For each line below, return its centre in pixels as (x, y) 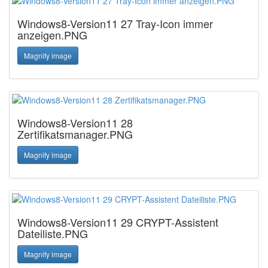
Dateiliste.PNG (53, 233)
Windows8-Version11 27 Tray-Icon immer (115, 23)
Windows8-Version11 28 (75, 123)
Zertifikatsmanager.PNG (75, 134)
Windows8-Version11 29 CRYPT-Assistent (118, 222)
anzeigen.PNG (52, 35)
